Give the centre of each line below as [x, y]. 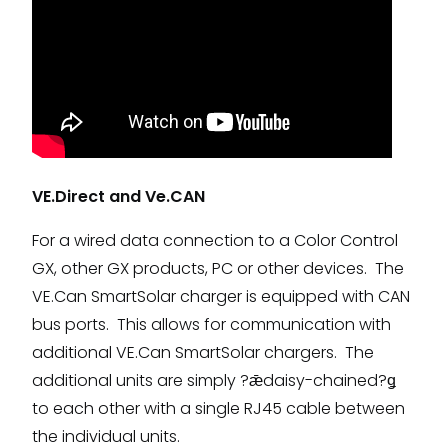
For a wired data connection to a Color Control [215, 240]
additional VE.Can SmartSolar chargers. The [203, 352]
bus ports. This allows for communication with [211, 324]
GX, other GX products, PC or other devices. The [218, 268]
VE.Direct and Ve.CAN [118, 196]
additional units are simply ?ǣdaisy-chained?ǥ [214, 380]
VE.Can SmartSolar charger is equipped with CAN [221, 296]
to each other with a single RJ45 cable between [218, 408]
